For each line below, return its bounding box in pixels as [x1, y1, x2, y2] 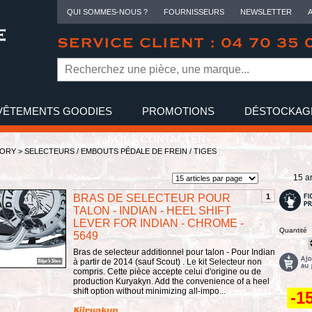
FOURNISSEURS [163, 8, 224, 16]
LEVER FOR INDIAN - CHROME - [73, 217, 244, 229]
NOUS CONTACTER [107, 133, 205, 145]
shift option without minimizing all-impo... [73, 286, 226, 296]
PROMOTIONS [142, 105, 214, 117]
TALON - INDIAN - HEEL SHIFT [73, 205, 231, 217]
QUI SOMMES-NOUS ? [66, 8, 148, 16]
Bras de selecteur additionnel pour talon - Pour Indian [73, 247, 275, 257]
